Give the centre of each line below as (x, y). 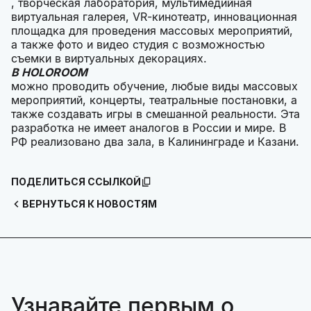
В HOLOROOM (49, 73)
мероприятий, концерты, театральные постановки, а (154, 100)
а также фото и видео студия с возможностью (138, 45)
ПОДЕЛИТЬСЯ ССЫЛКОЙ (76, 182)
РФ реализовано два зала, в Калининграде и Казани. (155, 142)
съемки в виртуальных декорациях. (109, 59)
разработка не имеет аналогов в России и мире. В (149, 128)
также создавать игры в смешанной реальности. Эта (155, 114)
